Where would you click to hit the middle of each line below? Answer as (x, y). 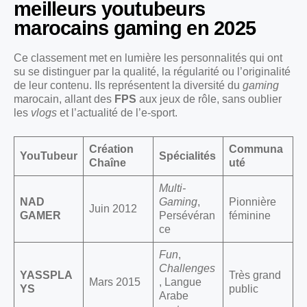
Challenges (187, 269)
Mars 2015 (115, 282)
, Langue (180, 282)
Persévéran (187, 216)
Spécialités (187, 156)
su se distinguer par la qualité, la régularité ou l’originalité (152, 72)
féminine (250, 216)
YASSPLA (46, 275)
